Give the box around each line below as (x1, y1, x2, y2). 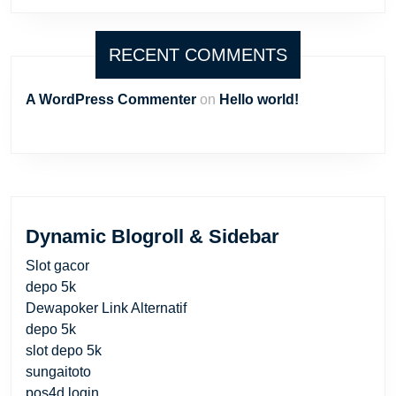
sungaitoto (26, 363, 91, 379)
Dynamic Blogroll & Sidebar (26, 225, 279, 247)
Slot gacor (26, 257, 89, 273)
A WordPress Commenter (26, 91, 196, 107)
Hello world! (219, 91, 299, 107)
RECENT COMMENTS (109, 44, 287, 65)
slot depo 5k (26, 342, 102, 358)
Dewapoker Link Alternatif (26, 300, 187, 316)
